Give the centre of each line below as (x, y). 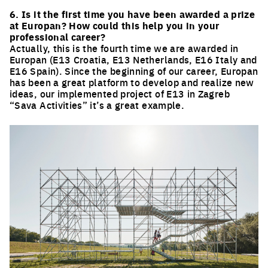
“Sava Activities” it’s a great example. (97, 105)
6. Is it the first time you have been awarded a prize (133, 14)
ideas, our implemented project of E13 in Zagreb (120, 94)
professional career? (58, 37)
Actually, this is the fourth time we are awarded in (124, 48)
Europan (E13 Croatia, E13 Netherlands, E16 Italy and (133, 60)
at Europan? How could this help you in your (115, 26)
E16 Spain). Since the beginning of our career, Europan (134, 71)
